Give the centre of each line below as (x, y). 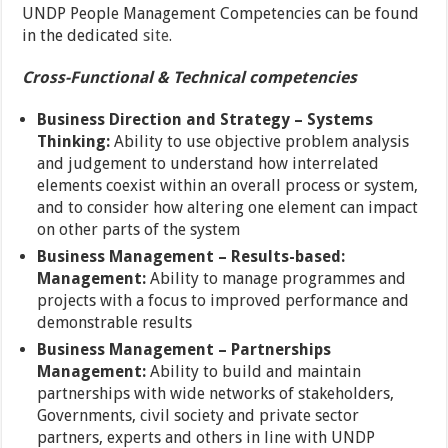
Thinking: (76, 141)
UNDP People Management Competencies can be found (221, 13)
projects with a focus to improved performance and (223, 300)
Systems (340, 119)
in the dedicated (83, 35)
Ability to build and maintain (256, 371)
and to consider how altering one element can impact (228, 207)
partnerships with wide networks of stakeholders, (216, 393)
